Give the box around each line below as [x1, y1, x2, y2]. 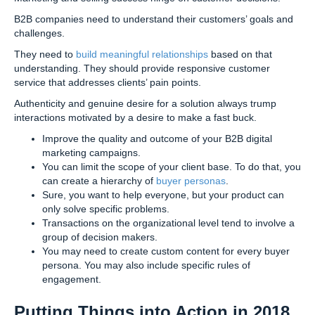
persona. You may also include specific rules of [42, 259, 250, 271]
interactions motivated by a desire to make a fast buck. [14, 111, 257, 123]
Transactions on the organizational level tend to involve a [42, 217, 295, 229]
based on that [208, 48, 272, 60]
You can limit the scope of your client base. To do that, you [42, 160, 301, 172]
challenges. [14, 27, 65, 39]
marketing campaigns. [42, 146, 141, 158]
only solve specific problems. [42, 202, 169, 214]
